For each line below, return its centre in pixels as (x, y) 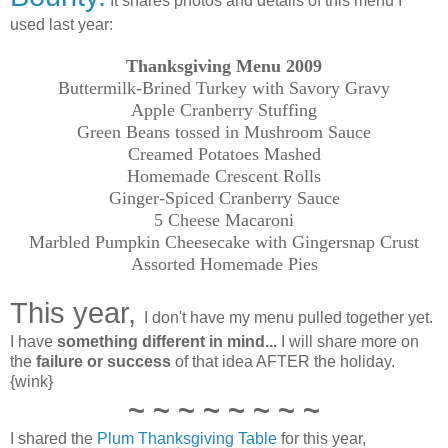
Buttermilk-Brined (127, 87)
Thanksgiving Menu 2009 (224, 65)
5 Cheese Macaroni (224, 219)
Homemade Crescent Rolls (224, 175)
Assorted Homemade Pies (224, 263)
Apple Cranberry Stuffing (224, 109)
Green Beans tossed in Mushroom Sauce (224, 131)
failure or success (103, 361)
